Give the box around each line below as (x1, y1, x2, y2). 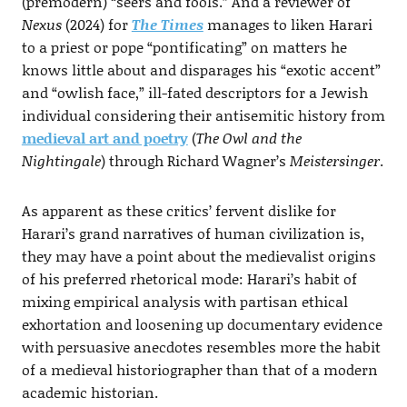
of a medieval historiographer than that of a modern (21, 358, 378, 380)
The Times (131, 13, 203, 35)
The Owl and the (195, 126, 302, 148)
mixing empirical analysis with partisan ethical (21, 290, 348, 312)
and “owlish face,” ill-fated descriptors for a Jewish (21, 81, 368, 103)
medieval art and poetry (21, 126, 188, 148)
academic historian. (21, 381, 158, 402)
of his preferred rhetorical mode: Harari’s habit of (21, 267, 357, 289)
